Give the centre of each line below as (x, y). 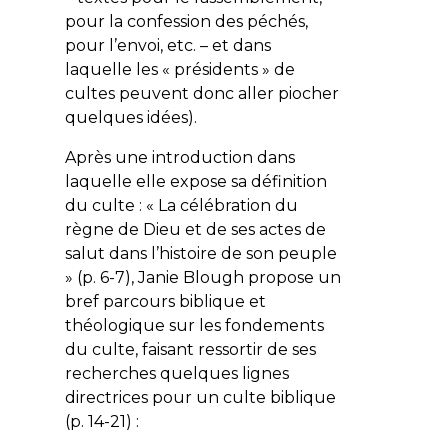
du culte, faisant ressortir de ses (190, 349)
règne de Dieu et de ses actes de (195, 229)
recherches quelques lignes (176, 373)
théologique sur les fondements (194, 325)
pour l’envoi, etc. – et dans (167, 45)
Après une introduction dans (179, 157)
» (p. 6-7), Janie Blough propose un (202, 277)
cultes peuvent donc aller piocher (201, 93)
